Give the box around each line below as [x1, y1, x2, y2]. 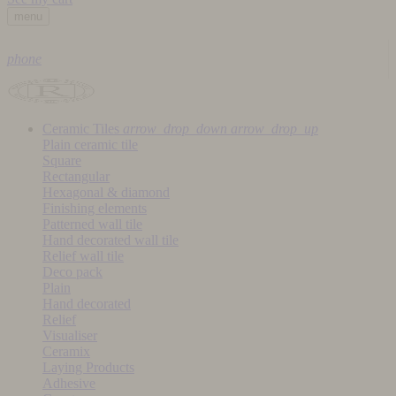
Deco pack [42, 263, 103, 279]
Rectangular [42, 168, 110, 184]
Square [42, 152, 81, 168]
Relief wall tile [42, 247, 124, 263]
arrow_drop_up [231, 120, 318, 136]
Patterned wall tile [42, 216, 142, 232]
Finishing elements [42, 200, 147, 216]
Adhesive [42, 375, 95, 391]
